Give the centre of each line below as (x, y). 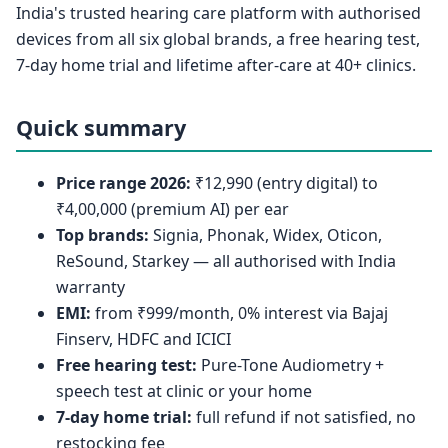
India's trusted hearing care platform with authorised (218, 13)
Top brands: (102, 234)
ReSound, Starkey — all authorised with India (226, 260)
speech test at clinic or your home (184, 390)
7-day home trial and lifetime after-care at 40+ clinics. (216, 65)
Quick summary (101, 128)
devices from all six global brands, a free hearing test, (218, 39)
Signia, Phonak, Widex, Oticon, (265, 234)
